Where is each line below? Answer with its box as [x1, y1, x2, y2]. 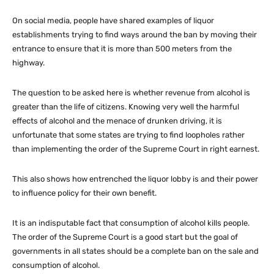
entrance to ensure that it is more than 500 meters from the [12, 43, 232, 53]
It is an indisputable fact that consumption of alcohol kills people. [12, 218, 250, 228]
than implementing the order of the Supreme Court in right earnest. [12, 144, 259, 154]
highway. [12, 57, 45, 67]
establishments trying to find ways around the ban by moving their [12, 29, 257, 39]
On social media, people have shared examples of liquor [12, 15, 214, 25]
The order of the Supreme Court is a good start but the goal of [12, 232, 238, 242]
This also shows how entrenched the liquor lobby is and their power [12, 174, 258, 183]
